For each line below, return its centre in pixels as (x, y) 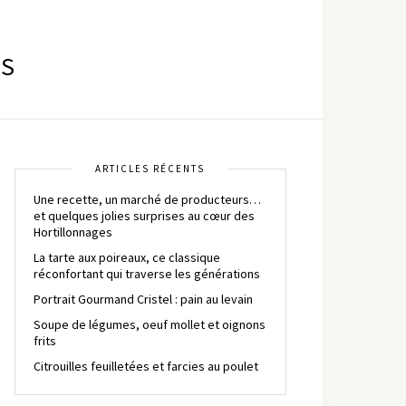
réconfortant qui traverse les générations (147, 273)
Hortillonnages (73, 232)
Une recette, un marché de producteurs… (147, 199)
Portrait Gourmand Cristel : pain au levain (143, 299)
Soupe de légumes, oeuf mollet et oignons (150, 324)
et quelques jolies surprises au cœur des (144, 215)
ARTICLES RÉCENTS (150, 168)
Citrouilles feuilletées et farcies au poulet (146, 366)
